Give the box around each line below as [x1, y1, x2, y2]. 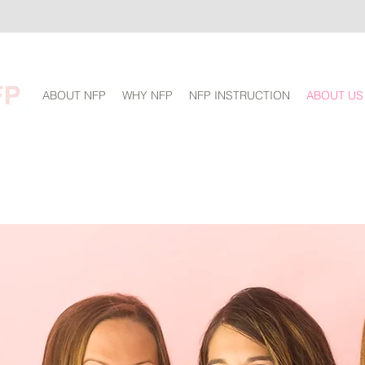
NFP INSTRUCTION [189, 88, 290, 103]
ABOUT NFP [42, 88, 106, 103]
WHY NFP [122, 88, 173, 103]
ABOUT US [306, 88, 363, 103]
